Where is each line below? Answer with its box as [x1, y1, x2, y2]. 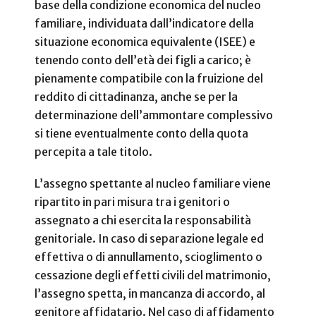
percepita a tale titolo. [35, 144, 152, 159]
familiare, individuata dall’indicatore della [35, 16, 254, 30]
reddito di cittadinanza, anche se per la [35, 89, 238, 104]
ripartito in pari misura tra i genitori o [35, 194, 230, 209]
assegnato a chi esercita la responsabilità [35, 212, 251, 227]
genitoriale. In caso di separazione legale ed [35, 231, 264, 245]
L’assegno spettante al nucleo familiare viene [35, 176, 271, 190]
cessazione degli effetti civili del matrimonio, [35, 267, 271, 282]
